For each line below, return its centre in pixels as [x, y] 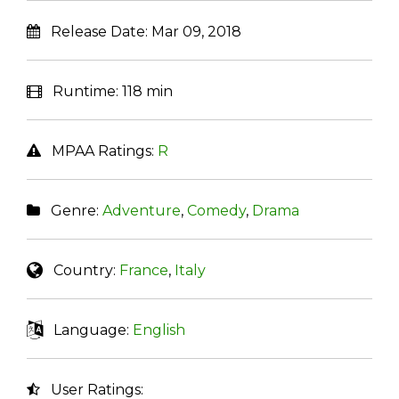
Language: [88, 330]
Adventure [142, 211]
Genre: [71, 211]
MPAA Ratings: [99, 151]
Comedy [216, 211]
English [159, 330]
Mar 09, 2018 [196, 32]
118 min [147, 91]
